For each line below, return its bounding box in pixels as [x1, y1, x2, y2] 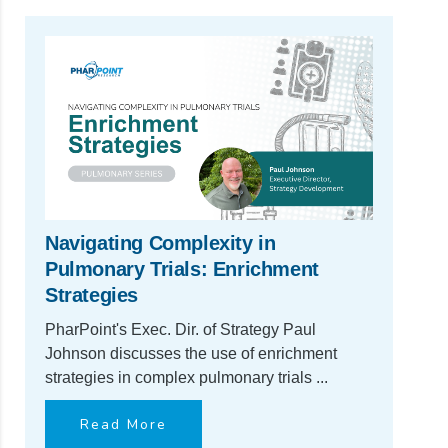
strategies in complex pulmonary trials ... [45, 369, 328, 387]
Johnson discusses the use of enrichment [45, 345, 337, 363]
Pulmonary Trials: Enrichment [45, 258, 319, 281]
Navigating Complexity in [45, 232, 276, 255]
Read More [80, 415, 167, 435]
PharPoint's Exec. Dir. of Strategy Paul [45, 321, 316, 339]
